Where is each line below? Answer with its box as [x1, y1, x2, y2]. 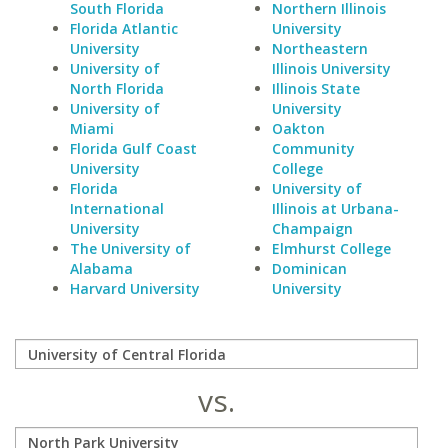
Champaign [271, 219, 353, 238]
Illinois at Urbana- [271, 199, 399, 218]
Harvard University [70, 279, 200, 298]
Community [271, 139, 355, 158]
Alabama [70, 259, 133, 278]
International [70, 199, 164, 218]
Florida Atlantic [70, 19, 178, 38]
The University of [70, 239, 191, 258]
